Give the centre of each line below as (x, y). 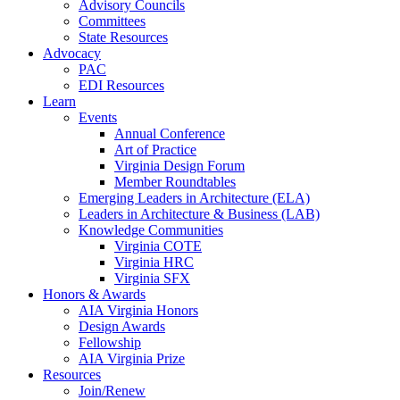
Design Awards (122, 326)
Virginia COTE (158, 246)
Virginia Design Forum (179, 166)
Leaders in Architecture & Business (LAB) (199, 214)
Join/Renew (112, 391)
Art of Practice (155, 150)
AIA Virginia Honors (138, 310)
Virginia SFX (152, 278)
